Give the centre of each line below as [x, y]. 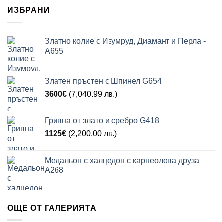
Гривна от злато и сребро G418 [102, 120]
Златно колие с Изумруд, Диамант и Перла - [125, 41]
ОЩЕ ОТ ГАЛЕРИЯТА [52, 208]
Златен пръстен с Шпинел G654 [103, 81]
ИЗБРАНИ [29, 10]
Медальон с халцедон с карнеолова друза [122, 160]
